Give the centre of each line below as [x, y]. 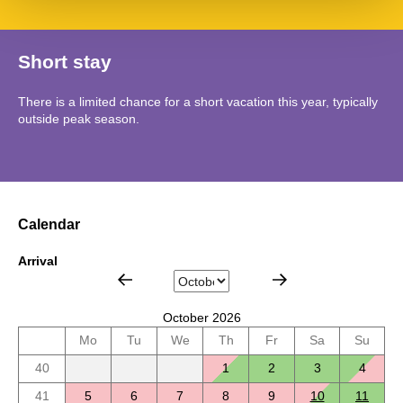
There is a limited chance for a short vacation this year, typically [198, 101]
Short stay [65, 61]
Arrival [38, 261]
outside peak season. [79, 118]
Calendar [49, 224]
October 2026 [201, 318]
